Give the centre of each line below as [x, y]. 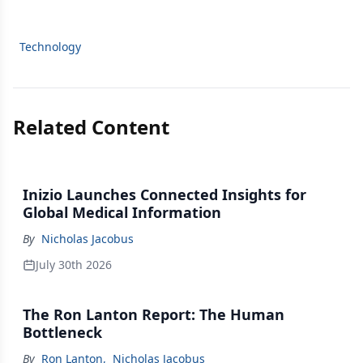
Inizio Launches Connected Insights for [164, 194]
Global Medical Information [122, 212]
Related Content [91, 127]
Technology [50, 47]
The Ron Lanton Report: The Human [154, 314]
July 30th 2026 [74, 265]
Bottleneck [62, 332]
